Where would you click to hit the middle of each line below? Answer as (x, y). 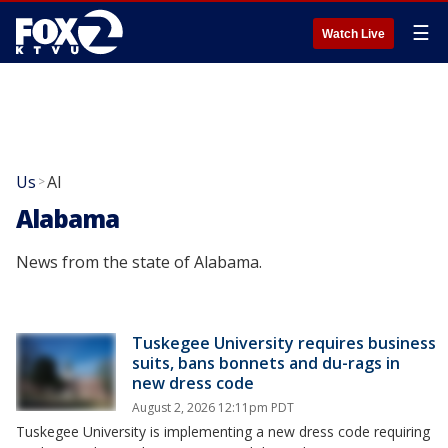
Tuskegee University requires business (284, 343)
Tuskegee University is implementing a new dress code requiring (223, 431)
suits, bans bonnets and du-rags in (266, 363)
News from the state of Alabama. (139, 262)
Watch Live (353, 34)
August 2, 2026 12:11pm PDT (213, 407)
